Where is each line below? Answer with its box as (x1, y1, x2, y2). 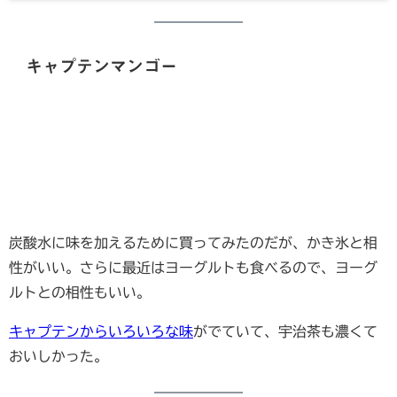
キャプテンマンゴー (26, 58, 178, 75)
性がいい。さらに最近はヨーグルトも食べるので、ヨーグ (9, 260, 378, 275)
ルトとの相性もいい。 (9, 284, 151, 300)
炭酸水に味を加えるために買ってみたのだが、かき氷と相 (9, 235, 378, 250)
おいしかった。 (9, 348, 108, 363)
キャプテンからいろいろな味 (9, 323, 193, 339)
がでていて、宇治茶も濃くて (193, 323, 378, 339)
